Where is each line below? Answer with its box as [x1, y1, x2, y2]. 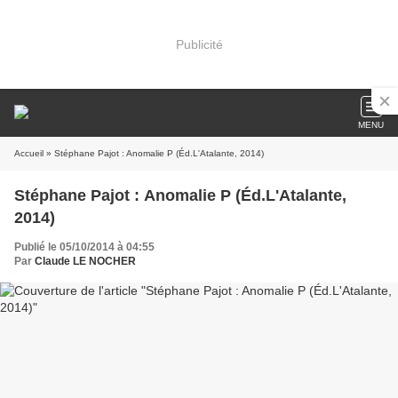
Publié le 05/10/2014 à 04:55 [14, 241, 155, 253]
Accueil [14, 148, 44, 158]
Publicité [175, 36, 223, 52]
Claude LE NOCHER [35, 255, 136, 267]
